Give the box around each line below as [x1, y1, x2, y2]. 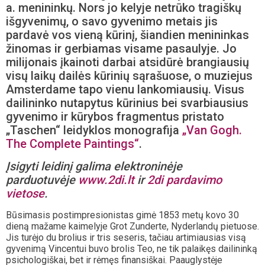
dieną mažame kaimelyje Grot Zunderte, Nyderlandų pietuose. [6, 220, 259, 232]
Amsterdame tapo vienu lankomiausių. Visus [6, 82, 244, 96]
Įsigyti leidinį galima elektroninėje [6, 159, 182, 173]
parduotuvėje [6, 172, 78, 187]
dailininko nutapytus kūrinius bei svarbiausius [6, 95, 248, 110]
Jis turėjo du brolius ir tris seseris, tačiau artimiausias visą [6, 231, 246, 243]
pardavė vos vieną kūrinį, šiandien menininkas [6, 27, 249, 42]
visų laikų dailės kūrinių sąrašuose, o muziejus [6, 68, 253, 83]
